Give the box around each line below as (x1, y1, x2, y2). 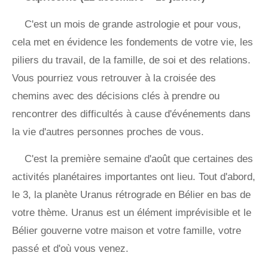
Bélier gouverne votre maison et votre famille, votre (12, 225, 241, 237)
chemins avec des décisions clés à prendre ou (12, 90, 220, 102)
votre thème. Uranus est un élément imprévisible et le (12, 207, 251, 219)
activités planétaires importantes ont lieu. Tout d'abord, (12, 171, 255, 183)
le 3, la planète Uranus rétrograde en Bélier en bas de (12, 189, 251, 201)
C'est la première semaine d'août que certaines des (25, 153, 253, 165)
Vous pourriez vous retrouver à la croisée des (12, 72, 216, 84)
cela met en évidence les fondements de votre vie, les (12, 36, 253, 48)
